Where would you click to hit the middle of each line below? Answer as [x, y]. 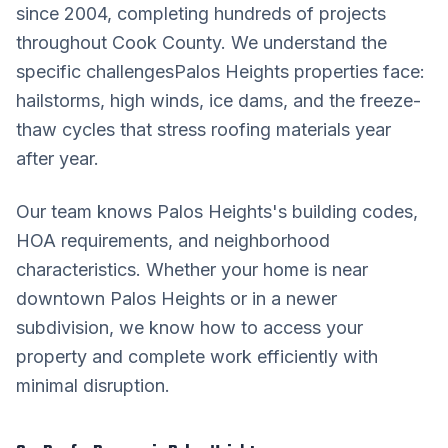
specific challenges [95, 71]
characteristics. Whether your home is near [192, 269]
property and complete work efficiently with [197, 356]
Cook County [166, 42]
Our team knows [86, 211]
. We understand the [304, 42]
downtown [63, 298]
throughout [64, 42]
